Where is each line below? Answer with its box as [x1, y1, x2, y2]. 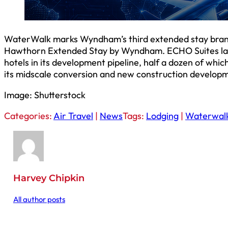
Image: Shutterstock [4, 89, 85, 101]
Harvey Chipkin [13, 172, 84, 184]
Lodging [146, 110, 179, 122]
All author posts [13, 194, 65, 204]
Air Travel [53, 110, 93, 122]
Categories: [4, 110, 53, 122]
